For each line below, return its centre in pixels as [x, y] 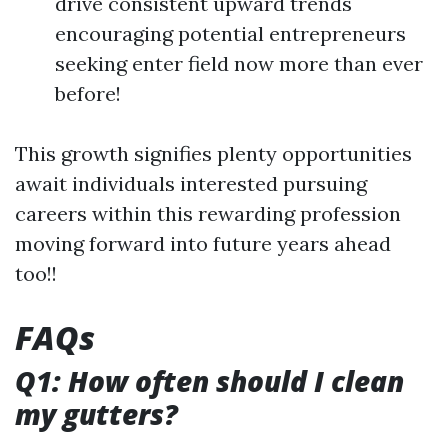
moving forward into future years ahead [203, 243]
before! [88, 93]
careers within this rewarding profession [208, 213]
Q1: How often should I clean [209, 380]
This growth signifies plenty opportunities [213, 153]
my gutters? [96, 413]
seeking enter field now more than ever [239, 63]
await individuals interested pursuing [191, 183]
